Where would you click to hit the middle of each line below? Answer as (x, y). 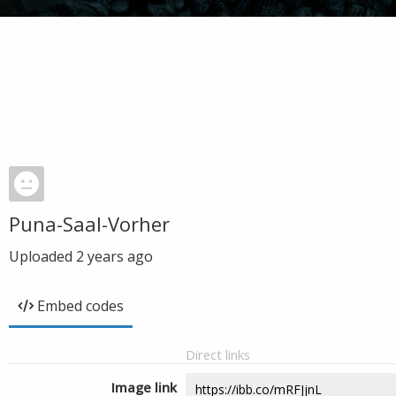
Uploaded (42, 256)
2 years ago (114, 256)
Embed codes (80, 306)
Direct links (218, 354)
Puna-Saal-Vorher (89, 224)
